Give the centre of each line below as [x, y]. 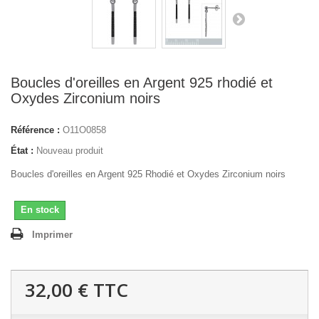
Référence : [35, 130]
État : [22, 151]
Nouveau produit [70, 151]
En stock [40, 210]
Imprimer [52, 235]
